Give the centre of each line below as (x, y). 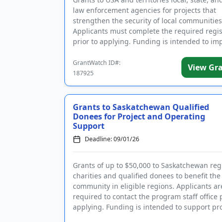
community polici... (104, 52)
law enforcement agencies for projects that (144, 10)
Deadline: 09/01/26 (112, 139)
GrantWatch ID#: (97, 63)
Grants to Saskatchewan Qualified (141, 107)
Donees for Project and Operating (139, 116)
